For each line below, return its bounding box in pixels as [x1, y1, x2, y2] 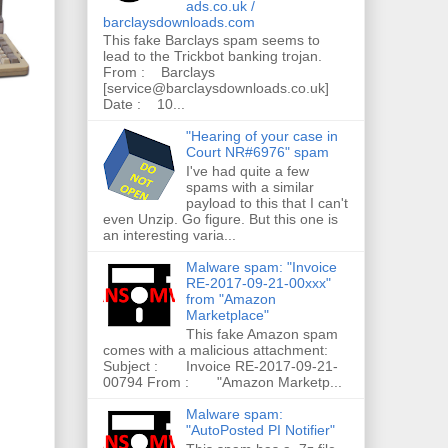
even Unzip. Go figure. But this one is [103, 211, 338, 228]
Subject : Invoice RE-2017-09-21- [103, 357, 338, 374]
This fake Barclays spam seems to [103, 32, 320, 49]
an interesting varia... [103, 227, 236, 244]
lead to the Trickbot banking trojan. [103, 48, 322, 65]
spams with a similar [185, 179, 314, 196]
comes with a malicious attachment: [103, 341, 328, 358]
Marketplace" [185, 307, 269, 324]
